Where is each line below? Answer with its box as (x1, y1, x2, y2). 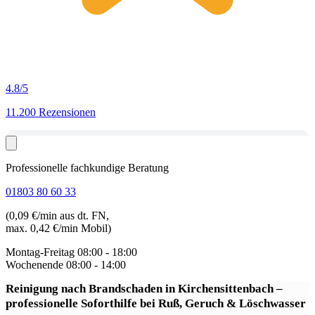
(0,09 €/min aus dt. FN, (6, 210, 109, 221)
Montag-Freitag (6, 246, 75, 258)
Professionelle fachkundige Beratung (6, 162, 169, 174)
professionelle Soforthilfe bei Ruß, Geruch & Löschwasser (6, 296, 306, 311)
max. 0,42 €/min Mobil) (6, 222, 111, 234)
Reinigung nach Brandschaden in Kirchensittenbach (6, 281, 276, 296)
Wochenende (6, 259, 63, 271)
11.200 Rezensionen (6, 106, 96, 118)
